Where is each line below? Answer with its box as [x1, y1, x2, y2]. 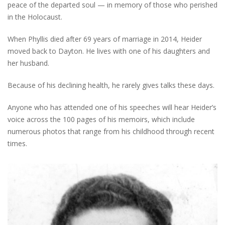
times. [8, 139, 27, 148]
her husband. [8, 58, 49, 68]
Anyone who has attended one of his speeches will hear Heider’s [8, 102, 216, 112]
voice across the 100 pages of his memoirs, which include [8, 115, 195, 124]
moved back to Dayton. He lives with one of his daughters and [8, 46, 210, 56]
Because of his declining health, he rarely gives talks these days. [8, 80, 214, 90]
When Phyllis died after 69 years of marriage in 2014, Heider [8, 34, 202, 44]
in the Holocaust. [8, 12, 62, 22]
